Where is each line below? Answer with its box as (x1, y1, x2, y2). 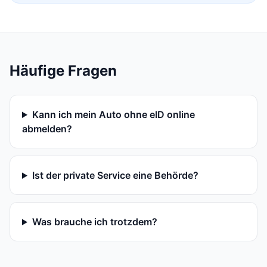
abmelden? (22, 123, 72, 135)
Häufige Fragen (10, 62, 117, 79)
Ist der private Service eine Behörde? (32, 169, 198, 181)
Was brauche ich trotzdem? (32, 216, 157, 228)
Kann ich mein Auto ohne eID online (32, 108, 195, 120)
